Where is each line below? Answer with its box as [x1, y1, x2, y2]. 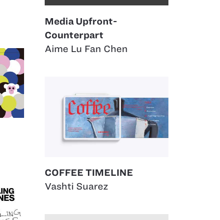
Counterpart [45, 30, 104, 41]
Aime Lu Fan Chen [45, 44, 128, 55]
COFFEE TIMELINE [45, 167, 133, 178]
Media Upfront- [45, 16, 117, 27]
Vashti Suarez [45, 181, 108, 192]
